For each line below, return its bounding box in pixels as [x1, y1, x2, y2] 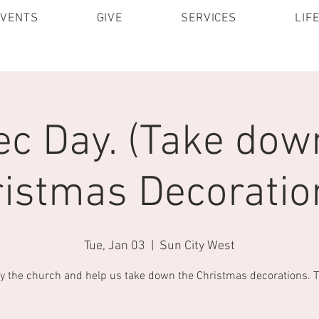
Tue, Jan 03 [84, 239, 145, 253]
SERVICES [181, 11, 236, 26]
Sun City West [159, 239, 235, 253]
